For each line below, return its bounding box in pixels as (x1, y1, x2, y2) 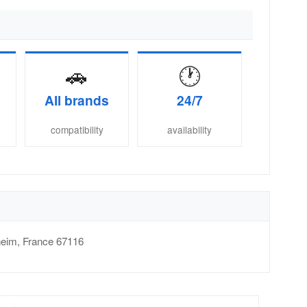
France (23, 234, 53, 249)
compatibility (50, 123, 103, 137)
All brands (45, 90, 110, 110)
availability (167, 123, 212, 137)
